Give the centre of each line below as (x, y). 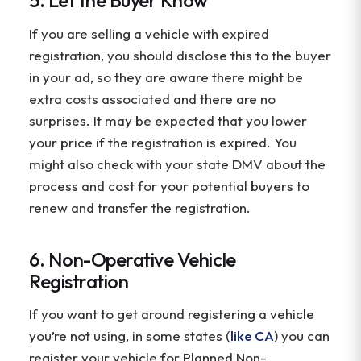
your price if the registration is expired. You (163, 142)
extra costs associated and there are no (152, 98)
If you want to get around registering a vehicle (172, 314)
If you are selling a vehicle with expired (149, 33)
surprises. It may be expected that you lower (168, 120)
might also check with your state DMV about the (177, 164)
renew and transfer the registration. (141, 207)
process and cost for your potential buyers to (169, 185)
